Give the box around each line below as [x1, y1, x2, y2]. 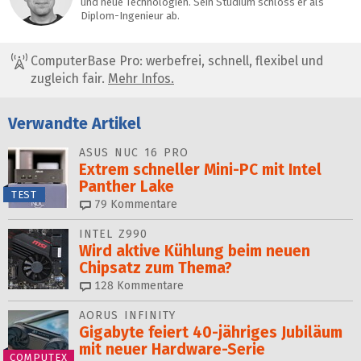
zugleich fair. [31, 70, 108, 86]
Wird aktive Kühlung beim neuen [79, 242, 310, 261]
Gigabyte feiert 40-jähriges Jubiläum [79, 323, 342, 342]
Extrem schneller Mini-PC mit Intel [79, 160, 322, 180]
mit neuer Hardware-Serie [79, 340, 265, 359]
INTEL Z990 [79, 227, 147, 242]
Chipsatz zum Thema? [79, 259, 232, 278]
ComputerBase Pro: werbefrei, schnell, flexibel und [27, 52, 323, 68]
